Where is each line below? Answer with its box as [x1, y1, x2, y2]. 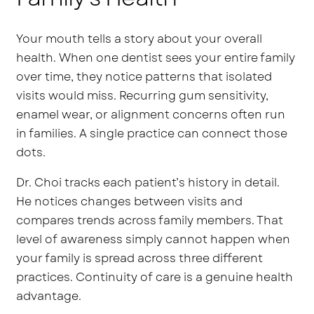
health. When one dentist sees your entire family [16, 50, 296, 67]
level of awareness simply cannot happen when [16, 231, 291, 248]
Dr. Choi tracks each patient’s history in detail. [16, 175, 280, 191]
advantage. [16, 288, 82, 305]
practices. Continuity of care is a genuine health [16, 269, 294, 286]
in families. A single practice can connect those [16, 125, 288, 142]
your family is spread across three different [16, 250, 264, 267]
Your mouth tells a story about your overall [16, 31, 263, 48]
